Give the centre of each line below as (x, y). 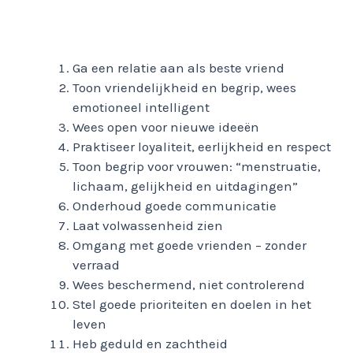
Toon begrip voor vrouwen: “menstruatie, (197, 167)
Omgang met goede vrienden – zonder (190, 245)
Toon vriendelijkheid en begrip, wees (184, 88)
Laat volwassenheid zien (148, 226)
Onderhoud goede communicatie (175, 206)
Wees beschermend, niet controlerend (189, 285)
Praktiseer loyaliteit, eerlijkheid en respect (202, 147)
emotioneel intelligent (141, 108)
